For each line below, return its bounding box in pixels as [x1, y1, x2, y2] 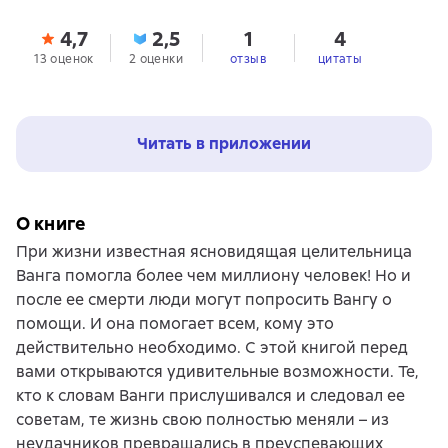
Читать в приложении [137, 133, 311, 155]
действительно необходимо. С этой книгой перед [16, 337, 408, 359]
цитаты [317, 51, 363, 68]
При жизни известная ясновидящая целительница [16, 241, 412, 263]
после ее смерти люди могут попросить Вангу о [16, 289, 392, 311]
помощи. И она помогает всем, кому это [16, 313, 334, 335]
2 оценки [128, 51, 184, 68]
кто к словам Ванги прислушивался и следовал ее [16, 385, 405, 407]
